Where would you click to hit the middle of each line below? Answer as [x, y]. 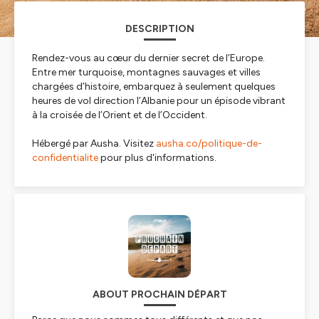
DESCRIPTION [159, 29]
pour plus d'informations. [157, 158]
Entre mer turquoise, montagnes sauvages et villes [146, 72]
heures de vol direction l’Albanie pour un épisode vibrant [159, 101]
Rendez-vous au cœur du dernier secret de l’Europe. [148, 58]
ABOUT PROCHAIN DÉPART [159, 294]
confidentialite [65, 158]
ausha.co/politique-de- [209, 143]
